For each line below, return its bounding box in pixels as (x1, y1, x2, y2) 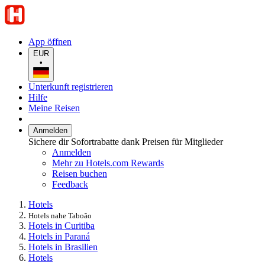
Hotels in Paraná (28, 231, 90, 241)
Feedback (52, 179, 88, 189)
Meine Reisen (28, 102, 80, 113)
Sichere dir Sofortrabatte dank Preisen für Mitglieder (28, 136, 223, 147)
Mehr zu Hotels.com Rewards (52, 157, 164, 168)
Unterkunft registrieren (28, 81, 113, 92)
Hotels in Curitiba (28, 220, 95, 231)
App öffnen (28, 37, 72, 47)
